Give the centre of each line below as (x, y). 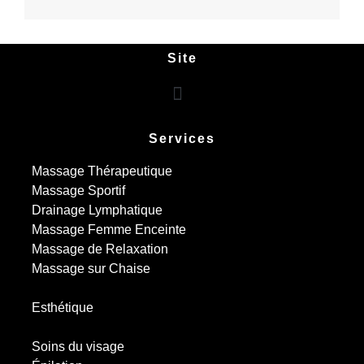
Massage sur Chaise (91, 268)
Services (182, 138)
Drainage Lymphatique (97, 210)
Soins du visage (78, 346)
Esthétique (63, 307)
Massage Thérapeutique (102, 171)
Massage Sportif (78, 190)
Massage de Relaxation (100, 249)
